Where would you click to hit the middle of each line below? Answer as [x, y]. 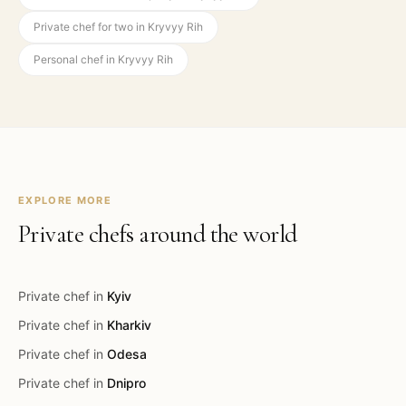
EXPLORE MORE [65, 200]
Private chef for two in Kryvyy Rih [118, 27]
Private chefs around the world [158, 234]
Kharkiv [129, 325]
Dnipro [126, 383]
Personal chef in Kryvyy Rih [103, 59]
